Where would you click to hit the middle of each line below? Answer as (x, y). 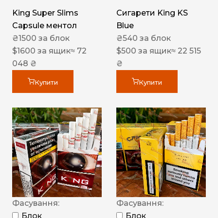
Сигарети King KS (152, 13)
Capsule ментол (45, 25)
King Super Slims (45, 13)
